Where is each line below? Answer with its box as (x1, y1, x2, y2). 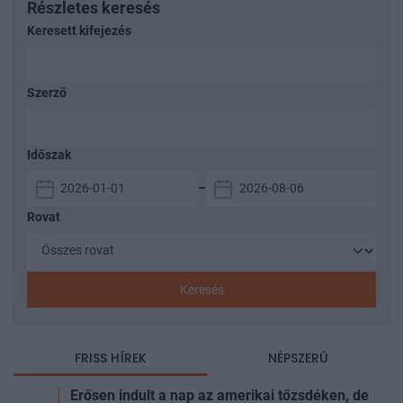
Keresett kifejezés (27, 22, 131, 39)
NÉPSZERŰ (268, 348, 329, 367)
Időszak (27, 147, 71, 163)
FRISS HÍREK (74, 348, 147, 367)
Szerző (27, 85, 67, 101)
